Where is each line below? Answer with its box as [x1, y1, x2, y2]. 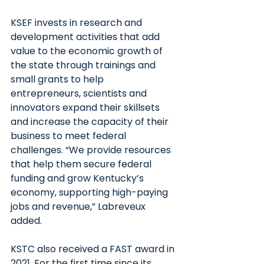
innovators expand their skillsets [11, 101, 162, 114]
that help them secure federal [11, 157, 154, 171]
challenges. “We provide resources [11, 143, 173, 157]
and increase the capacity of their [11, 115, 171, 128]
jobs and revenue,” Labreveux [11, 200, 148, 213]
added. [11, 214, 42, 227]
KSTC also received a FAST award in [11, 242, 177, 256]
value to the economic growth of [11, 44, 165, 58]
